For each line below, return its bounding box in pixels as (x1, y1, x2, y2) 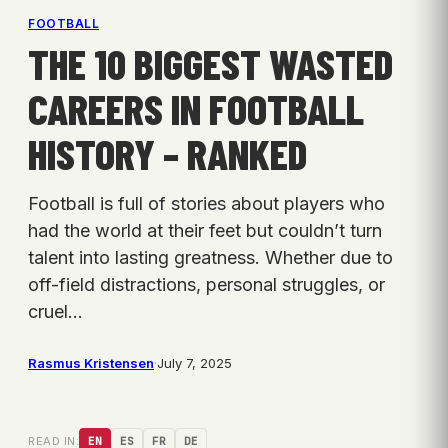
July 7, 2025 (157, 355, 232, 372)
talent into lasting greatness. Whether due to (28, 247, 393, 269)
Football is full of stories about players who (28, 193, 385, 215)
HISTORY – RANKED (28, 128, 307, 179)
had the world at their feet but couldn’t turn (28, 220, 382, 242)
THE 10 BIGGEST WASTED (28, 38, 393, 89)
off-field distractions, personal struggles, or (28, 274, 385, 296)
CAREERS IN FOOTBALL (28, 83, 364, 134)
